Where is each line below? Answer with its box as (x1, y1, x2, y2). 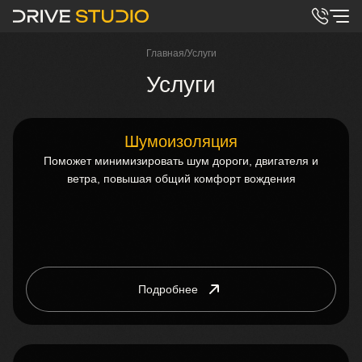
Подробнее (138, 283, 198, 296)
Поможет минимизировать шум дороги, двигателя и (44, 154, 318, 167)
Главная (145, 48, 184, 59)
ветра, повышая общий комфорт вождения (66, 172, 296, 185)
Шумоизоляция (124, 133, 238, 150)
